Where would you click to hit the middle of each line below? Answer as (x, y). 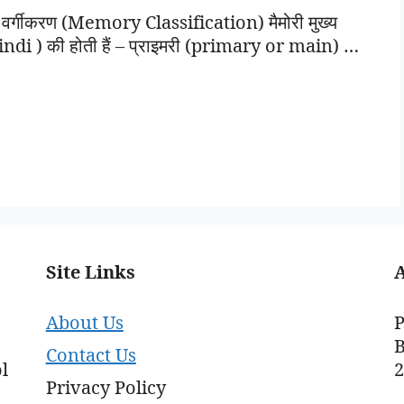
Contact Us (91, 355)
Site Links (90, 272)
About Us (84, 322)
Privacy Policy (106, 387)
